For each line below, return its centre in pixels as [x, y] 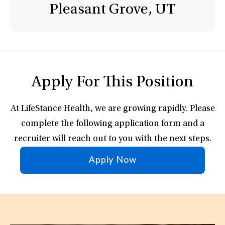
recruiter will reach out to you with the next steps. [113, 139]
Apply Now [113, 160]
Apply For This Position [113, 83]
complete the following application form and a [113, 124]
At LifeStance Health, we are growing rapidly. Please [113, 109]
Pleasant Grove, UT [113, 10]
